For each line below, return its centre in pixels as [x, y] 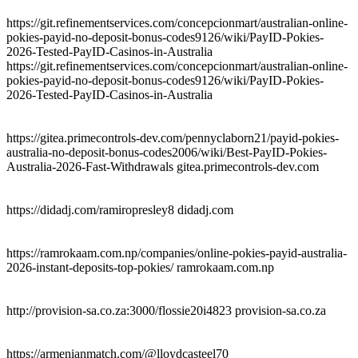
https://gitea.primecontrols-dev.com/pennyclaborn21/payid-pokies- [173, 137]
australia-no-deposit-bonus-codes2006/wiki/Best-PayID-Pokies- [167, 152]
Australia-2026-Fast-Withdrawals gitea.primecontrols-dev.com [163, 166]
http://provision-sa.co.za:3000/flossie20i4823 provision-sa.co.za [166, 310]
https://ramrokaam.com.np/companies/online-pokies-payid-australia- [177, 253]
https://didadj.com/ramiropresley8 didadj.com [120, 209]
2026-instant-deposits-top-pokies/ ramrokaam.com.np [140, 267]
